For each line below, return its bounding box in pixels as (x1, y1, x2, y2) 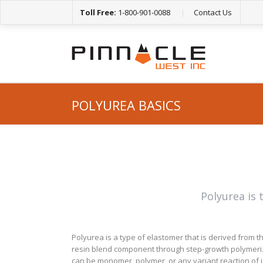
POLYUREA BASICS (72, 96, 181, 114)
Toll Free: (80, 7, 116, 18)
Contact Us (194, 7, 232, 18)
